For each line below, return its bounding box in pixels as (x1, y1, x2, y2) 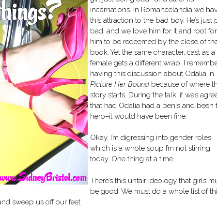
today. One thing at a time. (90, 155, 174, 164)
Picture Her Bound (90, 79, 149, 89)
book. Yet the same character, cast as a (90, 47, 215, 57)
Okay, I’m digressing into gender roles (90, 133, 211, 142)
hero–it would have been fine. (90, 111, 187, 121)
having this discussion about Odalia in (90, 69, 214, 78)
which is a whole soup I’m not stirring (90, 144, 210, 153)
